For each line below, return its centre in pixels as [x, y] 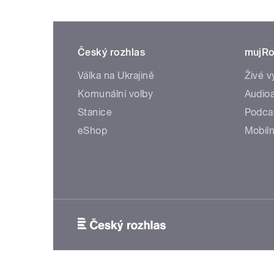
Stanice [95, 112]
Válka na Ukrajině [116, 76]
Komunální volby [116, 94]
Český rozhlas [112, 52]
